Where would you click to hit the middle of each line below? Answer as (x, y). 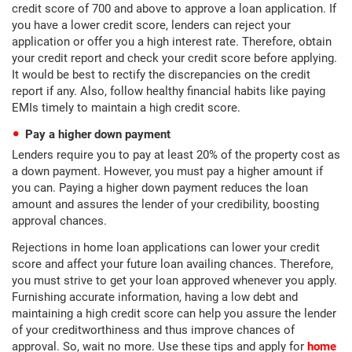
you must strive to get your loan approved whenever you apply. (174, 280)
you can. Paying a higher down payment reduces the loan (160, 188)
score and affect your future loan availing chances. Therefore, (172, 264)
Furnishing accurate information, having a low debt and (155, 297)
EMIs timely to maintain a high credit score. (128, 108)
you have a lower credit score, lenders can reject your (151, 25)
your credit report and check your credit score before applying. (174, 58)
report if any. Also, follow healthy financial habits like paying (169, 91)
